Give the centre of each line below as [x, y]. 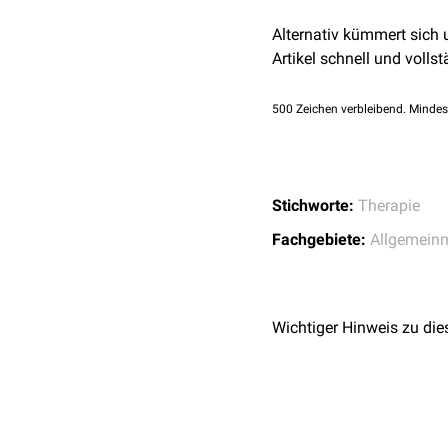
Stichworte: [313, 205]
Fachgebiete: [319, 239]
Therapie [389, 205]
